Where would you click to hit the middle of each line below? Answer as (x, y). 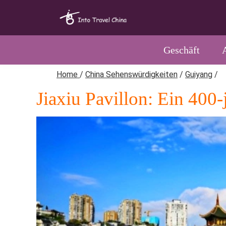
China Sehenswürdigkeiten (131, 74)
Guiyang (199, 74)
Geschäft (181, 50)
